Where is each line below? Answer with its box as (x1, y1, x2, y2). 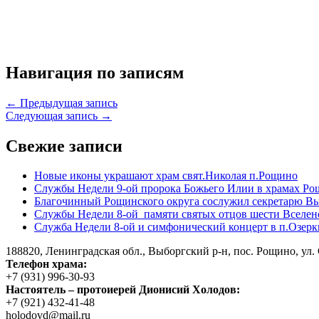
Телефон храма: (6, 258, 87, 271)
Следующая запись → (6, 109, 112, 122)
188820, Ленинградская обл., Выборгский (6, 245, 212, 258)
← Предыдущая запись (6, 96, 117, 109)
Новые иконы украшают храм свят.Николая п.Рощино (34, 169, 298, 182)
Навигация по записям (6, 63, 184, 82)
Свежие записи (6, 136, 122, 155)
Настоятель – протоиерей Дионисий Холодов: (6, 283, 240, 296)
